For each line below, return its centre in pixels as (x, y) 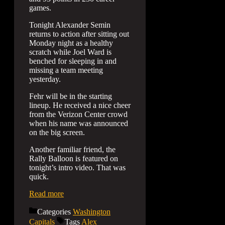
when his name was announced (79, 123)
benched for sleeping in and (73, 61)
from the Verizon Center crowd (78, 114)
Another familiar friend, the (72, 149)
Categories (55, 211)
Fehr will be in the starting (71, 96)
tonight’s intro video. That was (77, 167)
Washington (92, 211)
